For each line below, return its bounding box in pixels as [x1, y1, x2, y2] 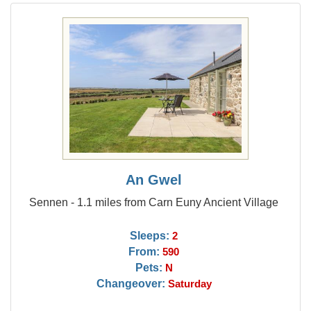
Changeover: [96, 277, 165, 289]
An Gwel [126, 172, 183, 187]
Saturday [167, 278, 212, 289]
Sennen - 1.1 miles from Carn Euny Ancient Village [29, 196, 279, 208]
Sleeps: [130, 229, 170, 242]
